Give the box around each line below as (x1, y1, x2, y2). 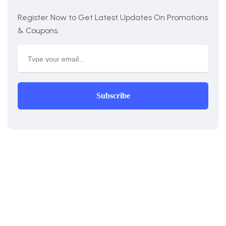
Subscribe (96, 91, 130, 100)
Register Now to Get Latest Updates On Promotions (18, 13, 208, 23)
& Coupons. (18, 26, 59, 36)
